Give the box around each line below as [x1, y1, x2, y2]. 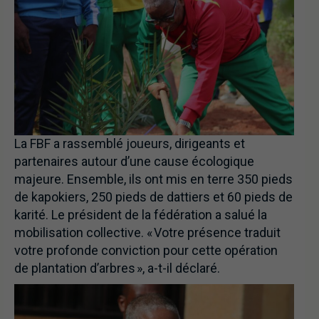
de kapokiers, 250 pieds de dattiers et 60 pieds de [14, 189, 293, 205]
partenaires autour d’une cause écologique [14, 154, 254, 169]
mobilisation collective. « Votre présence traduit [14, 225, 281, 241]
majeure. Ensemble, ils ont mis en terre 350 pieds [14, 172, 293, 187]
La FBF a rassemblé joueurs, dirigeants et [14, 136, 245, 152]
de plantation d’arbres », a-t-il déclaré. [14, 261, 220, 276]
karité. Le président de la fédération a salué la [14, 207, 267, 223]
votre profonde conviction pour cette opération [14, 243, 278, 258]
